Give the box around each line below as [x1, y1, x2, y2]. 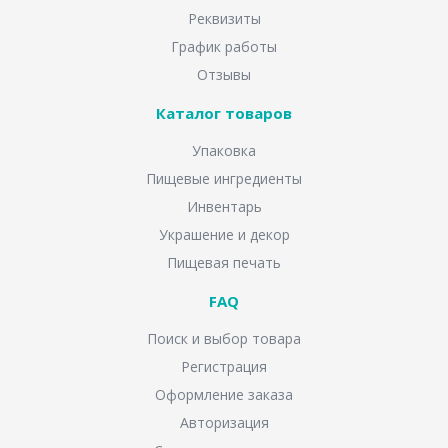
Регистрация [181, 356, 267, 376]
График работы [171, 36, 277, 56]
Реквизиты [187, 8, 261, 28]
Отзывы [197, 64, 251, 84]
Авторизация [179, 412, 269, 432]
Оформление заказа [155, 384, 293, 404]
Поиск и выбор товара [147, 328, 301, 348]
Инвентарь [186, 196, 262, 216]
